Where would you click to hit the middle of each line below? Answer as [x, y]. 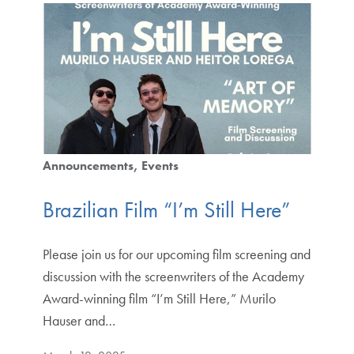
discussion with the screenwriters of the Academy [173, 276]
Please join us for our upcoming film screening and [176, 254]
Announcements [88, 166]
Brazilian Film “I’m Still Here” [166, 209]
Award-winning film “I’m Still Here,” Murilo [159, 298]
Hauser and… [79, 320]
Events [160, 166]
